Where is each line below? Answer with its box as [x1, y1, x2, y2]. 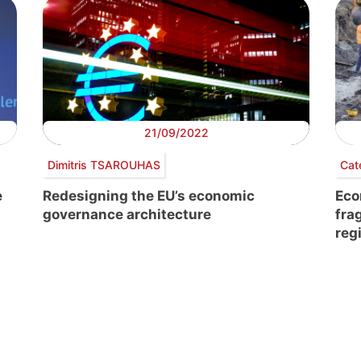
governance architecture [43, 206, 211, 223]
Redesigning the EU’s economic [43, 188, 255, 205]
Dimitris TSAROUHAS [47, 157, 160, 172]
